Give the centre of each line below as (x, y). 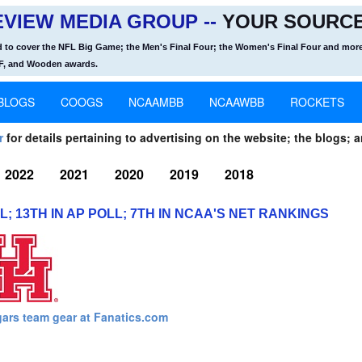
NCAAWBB (237, 102)
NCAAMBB (156, 102)
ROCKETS (317, 102)
